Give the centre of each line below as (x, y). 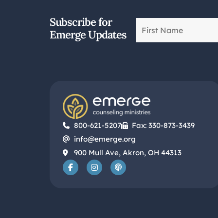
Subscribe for (81, 22)
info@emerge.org (105, 139)
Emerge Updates (88, 34)
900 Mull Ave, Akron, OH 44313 (127, 153)
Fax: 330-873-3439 (163, 126)
